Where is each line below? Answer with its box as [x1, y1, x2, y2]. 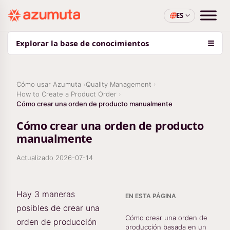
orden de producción [16, 217, 97, 227]
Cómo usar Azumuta [16, 80, 81, 88]
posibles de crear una [16, 203, 100, 213]
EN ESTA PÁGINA [125, 192, 176, 200]
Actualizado [16, 154, 55, 162]
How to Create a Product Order [16, 90, 117, 98]
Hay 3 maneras [16, 189, 75, 199]
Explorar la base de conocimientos [16, 38, 149, 48]
